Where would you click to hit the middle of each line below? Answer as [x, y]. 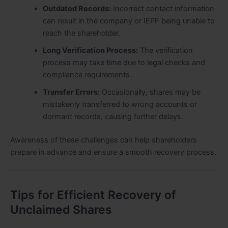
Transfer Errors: [71, 92]
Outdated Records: [77, 9]
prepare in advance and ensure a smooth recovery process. [113, 152]
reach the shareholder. [81, 33]
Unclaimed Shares [61, 210]
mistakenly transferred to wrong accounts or [120, 105]
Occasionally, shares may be [150, 92]
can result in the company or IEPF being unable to [129, 21]
